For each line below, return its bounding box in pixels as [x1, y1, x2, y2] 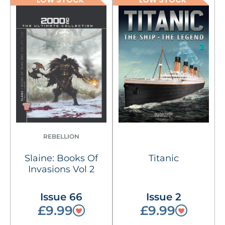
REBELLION [43, 132, 80, 140]
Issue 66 [40, 190, 83, 203]
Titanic [148, 152, 179, 164]
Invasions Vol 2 [28, 163, 95, 175]
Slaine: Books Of [25, 152, 98, 164]
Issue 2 [146, 190, 181, 203]
